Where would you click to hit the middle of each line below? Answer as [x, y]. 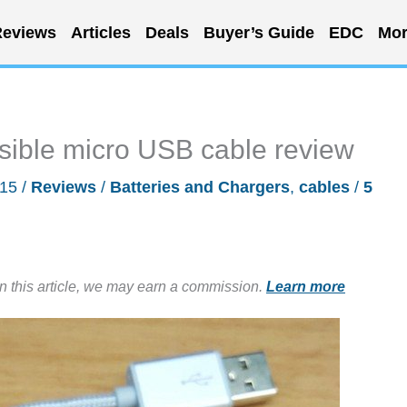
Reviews [64, 187]
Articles [100, 32]
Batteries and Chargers [200, 187]
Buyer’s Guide [258, 32]
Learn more [306, 286]
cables [324, 187]
